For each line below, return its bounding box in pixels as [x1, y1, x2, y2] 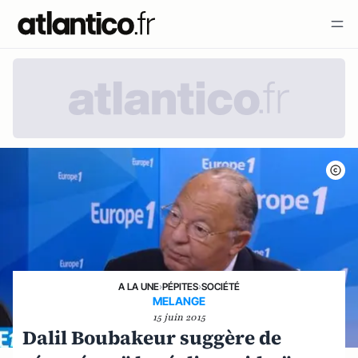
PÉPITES [162, 280, 198, 293]
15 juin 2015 [153, 311, 205, 324]
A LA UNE [118, 280, 159, 293]
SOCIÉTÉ [201, 280, 240, 293]
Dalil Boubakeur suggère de [22, 324, 281, 352]
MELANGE [153, 294, 205, 308]
